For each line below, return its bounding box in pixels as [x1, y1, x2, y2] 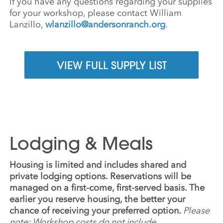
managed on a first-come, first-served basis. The [9, 182, 205, 194]
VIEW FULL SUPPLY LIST [56, 58, 167, 73]
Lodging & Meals [9, 132, 153, 155]
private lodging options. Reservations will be [9, 171, 192, 182]
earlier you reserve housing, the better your [9, 194, 186, 205]
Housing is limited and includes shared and [9, 159, 187, 171]
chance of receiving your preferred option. [9, 205, 184, 217]
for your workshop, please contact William [9, 7, 182, 19]
